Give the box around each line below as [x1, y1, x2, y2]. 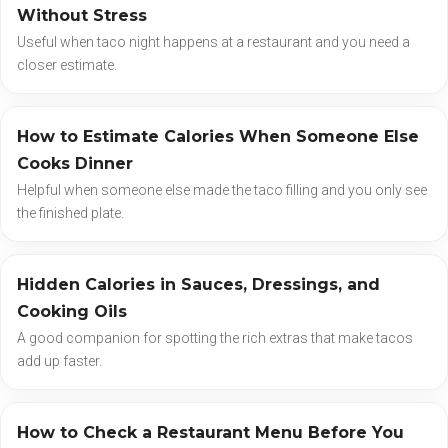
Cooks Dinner [17, 154, 133, 174]
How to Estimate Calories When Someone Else [17, 127, 419, 147]
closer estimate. [17, 57, 117, 74]
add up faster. [17, 353, 102, 370]
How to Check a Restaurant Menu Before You [17, 423, 404, 443]
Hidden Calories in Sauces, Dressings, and [17, 275, 380, 295]
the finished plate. [17, 205, 124, 222]
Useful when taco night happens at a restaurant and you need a [17, 34, 410, 51]
